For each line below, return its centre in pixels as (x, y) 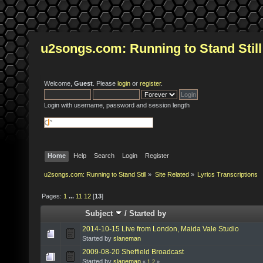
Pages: (53, 196)
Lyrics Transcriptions (227, 175)
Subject (100, 213)
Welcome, (59, 83)
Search (104, 155)
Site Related (172, 175)
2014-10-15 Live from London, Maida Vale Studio (161, 229)
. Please (105, 83)
